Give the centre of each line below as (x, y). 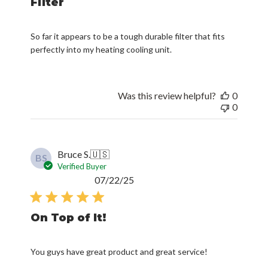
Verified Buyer (82, 167)
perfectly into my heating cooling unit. (101, 50)
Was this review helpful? (167, 96)
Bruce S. (74, 154)
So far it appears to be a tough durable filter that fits (128, 36)
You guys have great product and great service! (119, 252)
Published (154, 179)
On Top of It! (69, 218)
